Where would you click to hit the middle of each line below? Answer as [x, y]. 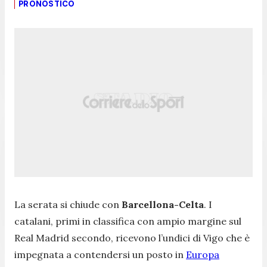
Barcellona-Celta [163, 204]
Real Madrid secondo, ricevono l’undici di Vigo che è [132, 237]
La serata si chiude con [68, 204]
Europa [203, 254]
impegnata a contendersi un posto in [100, 254]
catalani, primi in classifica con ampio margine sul [128, 221]
